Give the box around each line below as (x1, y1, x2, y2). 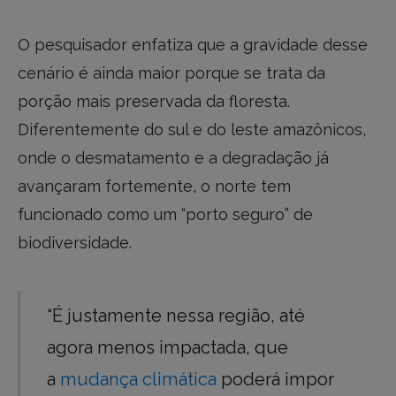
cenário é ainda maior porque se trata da (18, 64, 325, 83)
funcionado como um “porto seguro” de (18, 205, 313, 225)
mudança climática (60, 368, 217, 390)
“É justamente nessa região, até (47, 304, 306, 326)
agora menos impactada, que (47, 336, 289, 358)
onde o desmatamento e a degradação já (18, 148, 329, 168)
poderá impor (217, 368, 335, 390)
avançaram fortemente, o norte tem (18, 177, 291, 196)
